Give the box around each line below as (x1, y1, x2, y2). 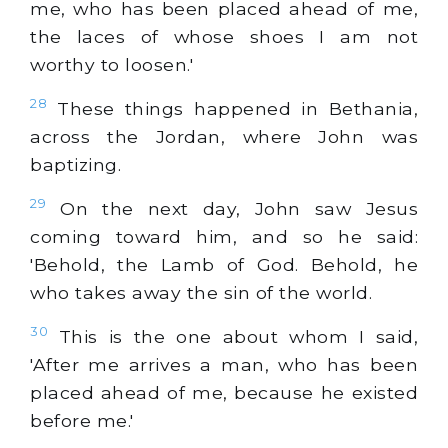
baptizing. (30, 154, 121, 176)
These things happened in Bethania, (47, 98, 418, 120)
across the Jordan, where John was (30, 126, 418, 148)
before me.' (30, 409, 134, 431)
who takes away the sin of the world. (30, 281, 372, 303)
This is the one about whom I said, (48, 325, 418, 347)
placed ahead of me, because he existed (30, 381, 418, 403)
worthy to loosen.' (30, 54, 193, 76)
